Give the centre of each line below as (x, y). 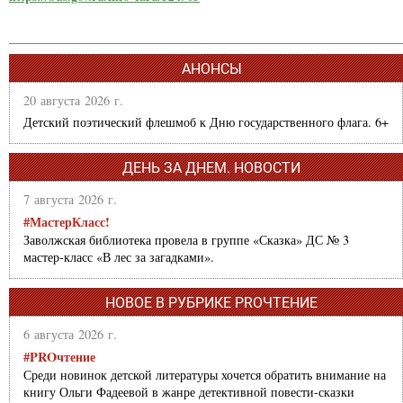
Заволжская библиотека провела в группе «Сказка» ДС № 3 (186, 239)
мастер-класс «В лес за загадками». (119, 256)
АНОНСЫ (211, 68)
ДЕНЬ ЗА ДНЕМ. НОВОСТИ (211, 167)
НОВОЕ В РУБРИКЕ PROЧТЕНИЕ (211, 302)
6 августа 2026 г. (70, 334)
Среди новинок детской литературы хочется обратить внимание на (205, 374)
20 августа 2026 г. (73, 100)
